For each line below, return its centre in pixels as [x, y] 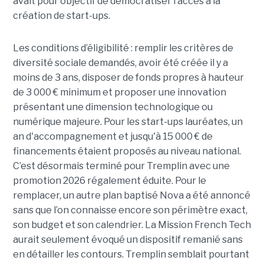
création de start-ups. [61, 16]
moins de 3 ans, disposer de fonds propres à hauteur [128, 78]
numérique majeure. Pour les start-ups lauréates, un [128, 122]
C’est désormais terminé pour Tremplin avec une [121, 166]
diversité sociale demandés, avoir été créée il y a [120, 63]
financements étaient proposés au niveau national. [127, 151]
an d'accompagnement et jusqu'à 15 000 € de [113, 137]
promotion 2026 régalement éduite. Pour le [109, 181]
